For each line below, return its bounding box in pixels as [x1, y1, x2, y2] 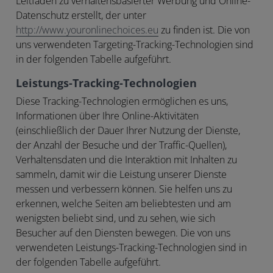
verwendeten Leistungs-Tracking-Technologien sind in [16, 241, 247, 253]
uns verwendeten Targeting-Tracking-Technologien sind [16, 38, 253, 51]
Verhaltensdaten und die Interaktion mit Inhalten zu [16, 154, 237, 166]
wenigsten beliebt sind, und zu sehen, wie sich [16, 212, 215, 224]
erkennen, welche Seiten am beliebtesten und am [16, 197, 231, 210]
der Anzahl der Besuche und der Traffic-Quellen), [16, 139, 227, 151]
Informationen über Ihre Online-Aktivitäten [16, 110, 199, 122]
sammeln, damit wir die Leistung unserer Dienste [16, 168, 227, 180]
